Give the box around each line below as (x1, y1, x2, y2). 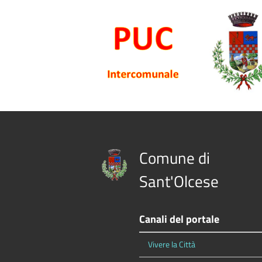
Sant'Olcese (139, 168, 219, 193)
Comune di (139, 145, 210, 170)
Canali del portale (139, 211, 219, 227)
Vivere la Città (148, 237, 195, 251)
